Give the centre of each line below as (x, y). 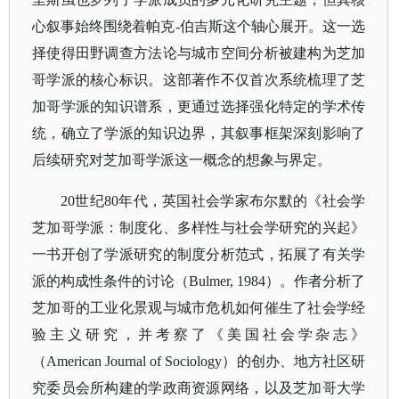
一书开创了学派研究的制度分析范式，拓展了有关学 (199, 254)
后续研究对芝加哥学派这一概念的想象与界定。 (182, 160)
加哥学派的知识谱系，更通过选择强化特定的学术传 (199, 106)
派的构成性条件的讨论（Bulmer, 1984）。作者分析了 (199, 281)
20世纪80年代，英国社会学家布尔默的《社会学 (213, 201)
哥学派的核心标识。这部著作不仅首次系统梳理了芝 (199, 80)
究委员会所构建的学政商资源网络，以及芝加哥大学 (199, 388)
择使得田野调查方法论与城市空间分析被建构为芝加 (199, 53)
